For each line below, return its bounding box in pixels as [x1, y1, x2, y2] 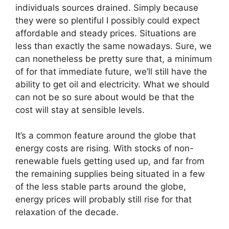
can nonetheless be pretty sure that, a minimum [15, 53, 212, 64]
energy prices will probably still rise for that [15, 194, 192, 204]
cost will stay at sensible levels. [15, 104, 145, 115]
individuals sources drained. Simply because [15, 2, 198, 13]
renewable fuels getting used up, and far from [15, 156, 204, 166]
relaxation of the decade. [15, 207, 119, 217]
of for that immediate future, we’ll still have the [15, 66, 207, 77]
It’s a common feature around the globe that [15, 130, 196, 141]
